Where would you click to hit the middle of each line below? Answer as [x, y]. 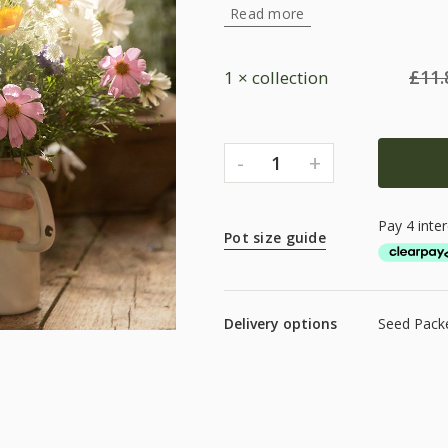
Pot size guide [275, 238]
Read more [267, 13]
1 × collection [276, 78]
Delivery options [280, 323]
